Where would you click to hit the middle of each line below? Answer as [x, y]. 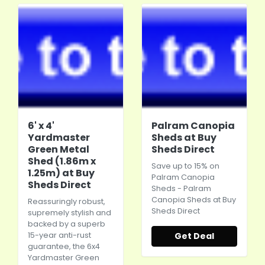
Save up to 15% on [185, 166]
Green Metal [59, 149]
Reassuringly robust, [67, 201]
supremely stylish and [70, 213]
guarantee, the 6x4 [64, 246]
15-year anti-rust [59, 235]
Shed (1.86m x [62, 161]
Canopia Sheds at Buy [194, 200]
